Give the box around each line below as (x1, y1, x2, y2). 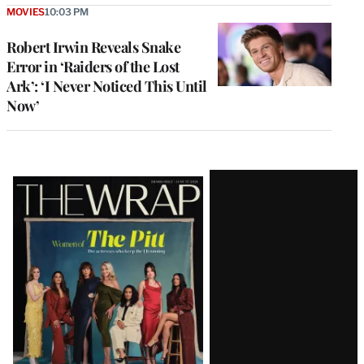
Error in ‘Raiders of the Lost (6, 56, 180, 76)
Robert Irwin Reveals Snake (6, 37, 180, 57)
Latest (6, 165, 76, 201)
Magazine (6, 194, 116, 230)
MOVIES (6, 5, 45, 18)
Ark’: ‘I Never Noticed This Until (6, 76, 207, 96)
